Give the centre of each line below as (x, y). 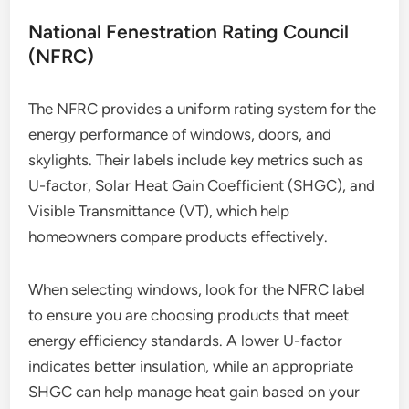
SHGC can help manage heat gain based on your (194, 391)
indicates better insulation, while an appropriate (191, 366)
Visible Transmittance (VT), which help (159, 210)
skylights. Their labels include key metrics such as (196, 159)
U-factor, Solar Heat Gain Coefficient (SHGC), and (202, 185)
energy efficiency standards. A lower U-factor (186, 340)
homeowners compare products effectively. (178, 236)
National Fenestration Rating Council (189, 31)
